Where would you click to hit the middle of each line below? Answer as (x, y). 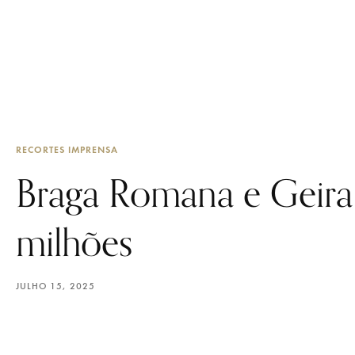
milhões (74, 242)
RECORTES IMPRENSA (67, 149)
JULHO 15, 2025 (55, 286)
